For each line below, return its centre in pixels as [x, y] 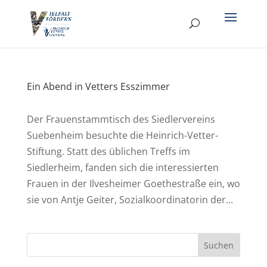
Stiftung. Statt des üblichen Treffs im [108, 151]
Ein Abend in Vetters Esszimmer [98, 86]
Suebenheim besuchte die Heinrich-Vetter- [122, 135]
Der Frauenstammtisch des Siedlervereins [121, 119]
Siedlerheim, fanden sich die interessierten [122, 167]
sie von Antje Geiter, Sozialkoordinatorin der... [130, 200]
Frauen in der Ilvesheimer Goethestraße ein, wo [133, 184]
